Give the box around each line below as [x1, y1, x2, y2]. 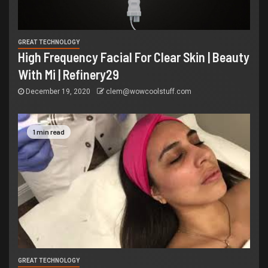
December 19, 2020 [24, 87, 92, 96]
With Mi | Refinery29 [18, 66, 119, 83]
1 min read [33, 127, 65, 136]
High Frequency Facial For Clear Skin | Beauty [18, 49, 249, 65]
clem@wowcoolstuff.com [106, 87, 191, 96]
